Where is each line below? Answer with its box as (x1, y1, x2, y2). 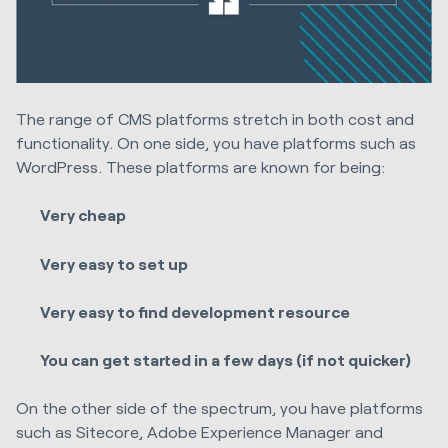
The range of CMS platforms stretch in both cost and (16, 109, 414, 129)
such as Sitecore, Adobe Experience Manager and (16, 422, 383, 442)
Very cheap (40, 205, 127, 225)
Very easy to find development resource (40, 301, 351, 321)
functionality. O (16, 133, 130, 153)
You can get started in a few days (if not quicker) (40, 350, 412, 370)
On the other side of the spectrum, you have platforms (16, 398, 423, 418)
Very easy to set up (40, 253, 189, 273)
